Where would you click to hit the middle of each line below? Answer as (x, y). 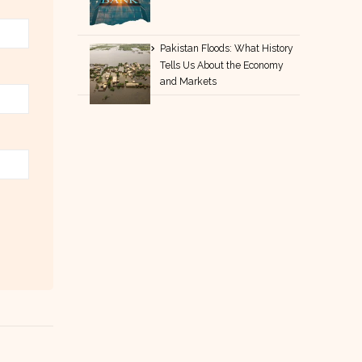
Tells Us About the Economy (222, 65)
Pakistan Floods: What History (227, 48)
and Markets (189, 81)
